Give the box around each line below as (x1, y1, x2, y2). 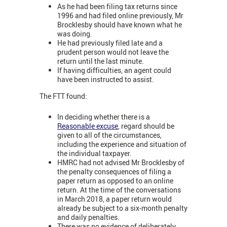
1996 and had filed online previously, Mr (57, 10, 183, 20)
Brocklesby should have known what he (57, 19, 182, 29)
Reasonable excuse (57, 121, 118, 131)
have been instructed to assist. (57, 74, 156, 84)
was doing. (57, 28, 92, 39)
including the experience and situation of (57, 139, 186, 149)
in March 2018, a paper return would (57, 194, 172, 204)
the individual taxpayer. (57, 148, 132, 158)
